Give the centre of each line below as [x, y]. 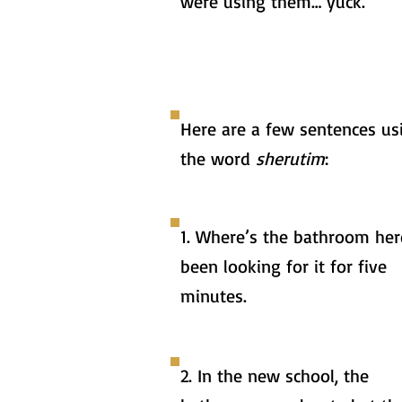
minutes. [214, 296]
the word [218, 158]
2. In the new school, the [275, 376]
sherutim [290, 158]
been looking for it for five [284, 266]
